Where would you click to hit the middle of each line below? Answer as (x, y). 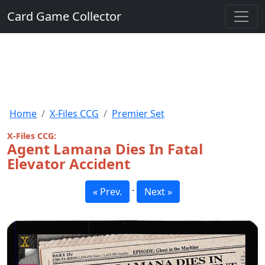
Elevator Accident (69, 164)
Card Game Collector (64, 16)
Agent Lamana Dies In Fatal (105, 149)
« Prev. (107, 192)
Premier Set (138, 114)
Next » (158, 192)
